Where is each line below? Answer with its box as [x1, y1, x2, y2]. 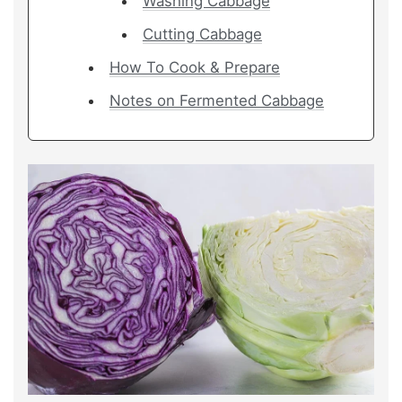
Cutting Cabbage [142, 24, 262, 43]
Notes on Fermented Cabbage [109, 91, 324, 109]
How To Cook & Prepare [109, 57, 280, 76]
